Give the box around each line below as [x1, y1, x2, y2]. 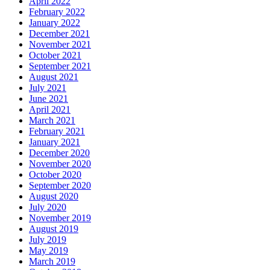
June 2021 [29, 93, 68, 104]
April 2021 [29, 104, 71, 115]
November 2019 [29, 213, 91, 223]
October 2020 [29, 169, 81, 180]
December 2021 [29, 28, 90, 39]
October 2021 [29, 50, 81, 60]
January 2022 [29, 17, 80, 28]
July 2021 [29, 83, 66, 93]
